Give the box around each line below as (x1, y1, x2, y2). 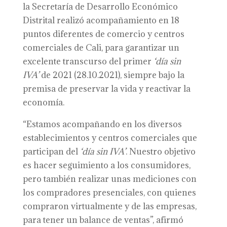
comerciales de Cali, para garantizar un (22, 42, 179, 53)
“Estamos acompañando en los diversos (22, 119, 182, 130)
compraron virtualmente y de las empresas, (22, 201, 197, 212)
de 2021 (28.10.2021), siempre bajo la (39, 69, 184, 81)
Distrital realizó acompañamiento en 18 (22, 15, 179, 26)
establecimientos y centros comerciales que (22, 132, 197, 143)
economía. (22, 97, 64, 108)
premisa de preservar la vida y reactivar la (22, 83, 191, 94)
